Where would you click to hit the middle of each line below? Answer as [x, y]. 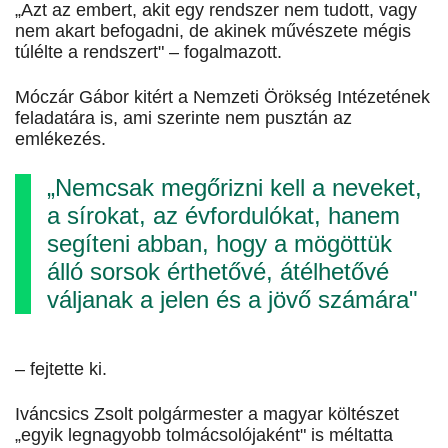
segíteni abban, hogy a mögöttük [219, 244]
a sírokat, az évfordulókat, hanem [223, 216]
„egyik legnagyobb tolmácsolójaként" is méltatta [204, 435]
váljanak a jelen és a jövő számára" [232, 300]
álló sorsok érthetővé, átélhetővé [218, 272]
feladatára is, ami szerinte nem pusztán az [183, 118]
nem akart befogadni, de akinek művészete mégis [213, 31]
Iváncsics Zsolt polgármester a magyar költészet [207, 414]
